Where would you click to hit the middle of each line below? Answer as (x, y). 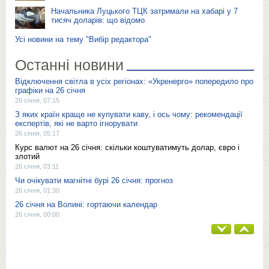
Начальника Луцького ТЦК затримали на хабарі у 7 (144, 11)
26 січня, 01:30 (37, 190)
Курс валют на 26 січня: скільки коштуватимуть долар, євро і (127, 147)
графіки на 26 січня (50, 90)
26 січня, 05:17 (37, 133)
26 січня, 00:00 (37, 214)
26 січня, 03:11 (37, 166)
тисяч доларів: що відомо (98, 20)
